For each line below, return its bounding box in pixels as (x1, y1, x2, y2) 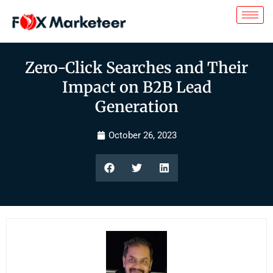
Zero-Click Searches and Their (25, 58, 248, 77)
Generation (94, 97, 179, 116)
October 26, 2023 (108, 130, 177, 141)
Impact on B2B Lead (62, 77, 211, 97)
